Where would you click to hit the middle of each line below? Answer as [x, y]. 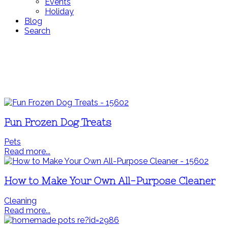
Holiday [59, 11]
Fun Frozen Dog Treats [58, 122]
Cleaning [20, 201]
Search [37, 31]
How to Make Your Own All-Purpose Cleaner [110, 181]
